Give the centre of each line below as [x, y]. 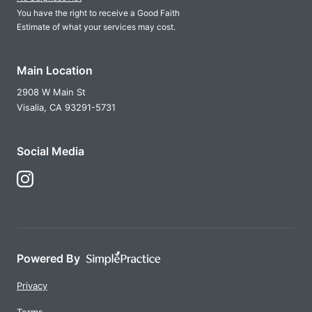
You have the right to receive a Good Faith [98, 13]
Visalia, [32, 107]
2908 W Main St [51, 92]
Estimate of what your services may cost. [96, 26]
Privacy [32, 285]
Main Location [55, 70]
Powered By [48, 258]
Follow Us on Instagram [68, 178]
